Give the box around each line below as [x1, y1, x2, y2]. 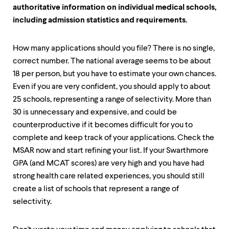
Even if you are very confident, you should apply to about [13, 83, 211, 91]
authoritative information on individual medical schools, [13, 4, 216, 12]
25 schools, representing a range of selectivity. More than [13, 96, 211, 104]
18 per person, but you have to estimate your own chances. [13, 70, 216, 78]
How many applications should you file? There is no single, [13, 44, 215, 53]
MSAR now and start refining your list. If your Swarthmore [13, 147, 209, 155]
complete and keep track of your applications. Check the [13, 134, 214, 142]
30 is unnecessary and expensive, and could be [13, 108, 177, 117]
